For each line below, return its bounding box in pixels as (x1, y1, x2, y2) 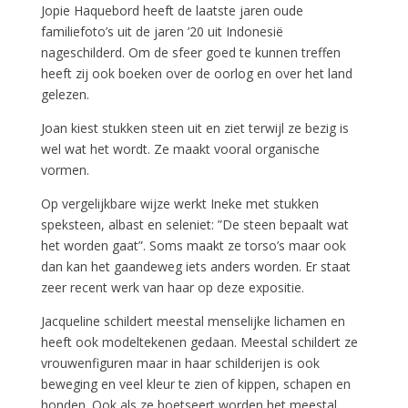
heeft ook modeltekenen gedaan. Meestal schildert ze (40, 333, 358, 351)
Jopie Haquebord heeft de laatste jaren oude (40, 2, 303, 19)
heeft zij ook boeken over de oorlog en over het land (40, 65, 352, 82)
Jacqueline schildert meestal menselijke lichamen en (40, 312, 345, 330)
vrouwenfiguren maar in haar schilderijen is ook (40, 354, 320, 372)
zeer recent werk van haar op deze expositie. (40, 279, 304, 296)
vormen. (40, 161, 89, 178)
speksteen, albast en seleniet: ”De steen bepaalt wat (40, 216, 349, 233)
